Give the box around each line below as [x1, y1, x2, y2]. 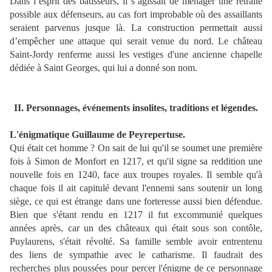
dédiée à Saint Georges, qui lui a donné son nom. [10, 63, 197, 73]
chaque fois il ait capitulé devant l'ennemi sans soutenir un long [10, 183, 262, 194]
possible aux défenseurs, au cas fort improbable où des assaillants [10, 9, 262, 20]
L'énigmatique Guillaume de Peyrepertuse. [10, 129, 185, 140]
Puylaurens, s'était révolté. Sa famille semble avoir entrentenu [10, 236, 262, 247]
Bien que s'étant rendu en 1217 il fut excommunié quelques [10, 209, 262, 220]
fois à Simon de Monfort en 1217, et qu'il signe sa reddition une [10, 156, 262, 167]
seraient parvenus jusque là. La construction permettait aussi [10, 22, 262, 33]
